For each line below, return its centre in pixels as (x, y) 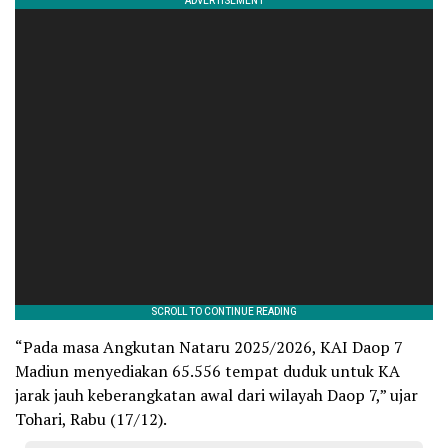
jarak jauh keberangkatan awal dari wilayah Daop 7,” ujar (216, 394)
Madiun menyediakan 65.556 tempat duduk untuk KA (207, 370)
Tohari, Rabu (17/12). (91, 418)
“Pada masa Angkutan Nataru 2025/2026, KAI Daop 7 (209, 346)
